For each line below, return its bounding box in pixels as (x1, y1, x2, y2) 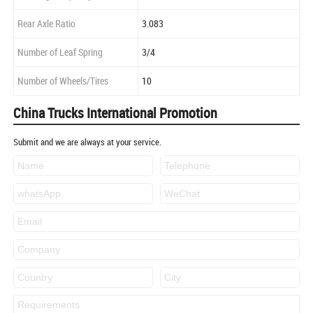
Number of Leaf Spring (17, 45, 103, 59)
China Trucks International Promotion (13, 103, 217, 123)
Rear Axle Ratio (17, 17, 75, 31)
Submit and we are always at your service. (13, 136, 161, 149)
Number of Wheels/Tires (17, 74, 108, 88)
